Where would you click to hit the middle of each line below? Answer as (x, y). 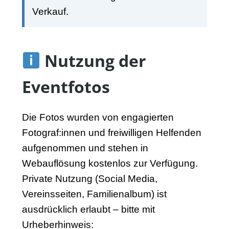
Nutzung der (94, 61)
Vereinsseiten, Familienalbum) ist (94, 194)
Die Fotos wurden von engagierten (98, 118)
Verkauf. (50, 12)
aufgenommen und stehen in (85, 148)
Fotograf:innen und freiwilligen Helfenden (111, 133)
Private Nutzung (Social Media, (89, 179)
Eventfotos (66, 87)
